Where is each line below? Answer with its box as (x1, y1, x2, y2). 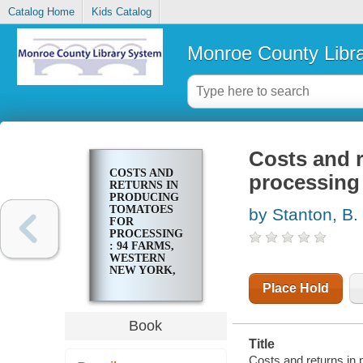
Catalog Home (7, 6, 75, 19)
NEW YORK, (109, 264, 176, 277)
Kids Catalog (91, 6, 152, 19)
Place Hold (262, 281, 329, 296)
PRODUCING (109, 191, 179, 204)
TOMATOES (109, 203, 173, 216)
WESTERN (109, 252, 165, 265)
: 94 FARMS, (109, 240, 174, 253)
